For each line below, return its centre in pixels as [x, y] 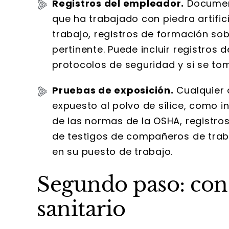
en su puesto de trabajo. [113, 152]
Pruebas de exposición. [113, 90]
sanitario [81, 209]
